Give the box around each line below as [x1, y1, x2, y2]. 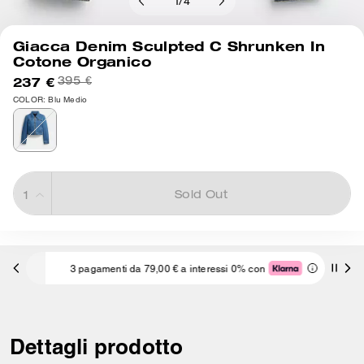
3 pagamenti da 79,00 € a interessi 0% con [50, 262, 247, 275]
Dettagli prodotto [10, 334, 184, 359]
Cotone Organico [13, 53, 151, 70]
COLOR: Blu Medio [13, 94, 88, 105]
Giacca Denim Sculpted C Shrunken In [13, 37, 325, 54]
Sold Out [175, 190, 227, 201]
